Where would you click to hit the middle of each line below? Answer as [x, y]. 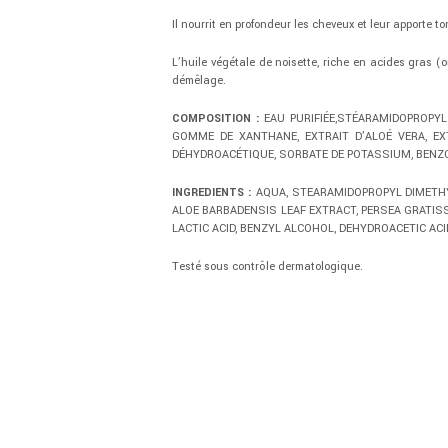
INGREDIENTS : [212, 192]
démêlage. [199, 80]
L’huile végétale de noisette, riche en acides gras [304, 62]
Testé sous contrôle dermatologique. [267, 266]
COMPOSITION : [216, 118]
